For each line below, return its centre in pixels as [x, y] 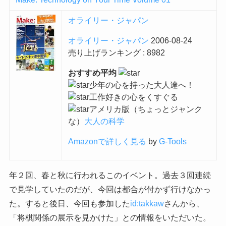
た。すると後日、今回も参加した [69, 204]
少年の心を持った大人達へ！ [142, 85]
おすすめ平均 [93, 73]
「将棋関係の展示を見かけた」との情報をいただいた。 [110, 218]
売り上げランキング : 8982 [116, 53]
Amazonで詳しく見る [107, 142]
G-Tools [173, 142]
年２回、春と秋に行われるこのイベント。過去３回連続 [110, 176]
